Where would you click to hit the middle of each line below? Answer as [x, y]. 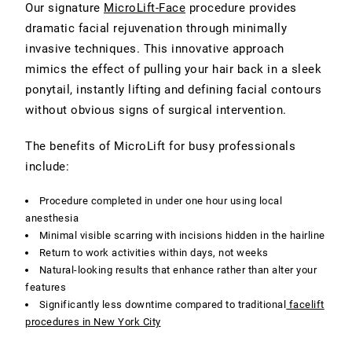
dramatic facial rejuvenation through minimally [156, 28]
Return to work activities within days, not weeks [154, 252]
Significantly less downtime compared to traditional [163, 304]
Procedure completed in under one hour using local [161, 200]
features [46, 287]
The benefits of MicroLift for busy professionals [160, 146]
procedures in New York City [93, 321]
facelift [305, 304]
